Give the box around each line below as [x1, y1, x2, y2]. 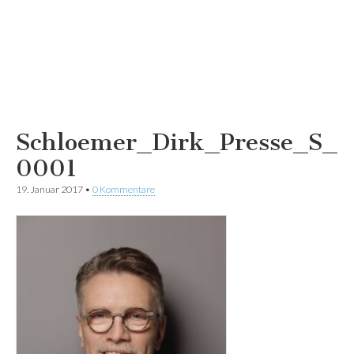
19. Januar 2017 [16, 183, 83, 195]
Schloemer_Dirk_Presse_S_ [16, 127, 337, 156]
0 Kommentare [92, 183, 155, 195]
